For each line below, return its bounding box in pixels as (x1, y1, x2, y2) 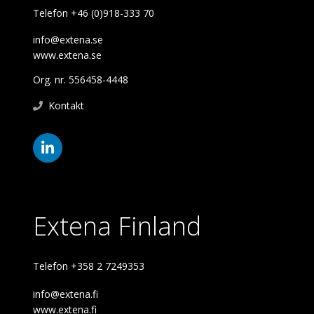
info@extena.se (32, 33, 103, 47)
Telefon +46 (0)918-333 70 (32, 6, 154, 20)
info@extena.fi (32, 287, 98, 301)
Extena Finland (32, 209, 201, 244)
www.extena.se (32, 48, 102, 62)
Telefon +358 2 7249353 (32, 259, 144, 273)
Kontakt (48, 99, 85, 113)
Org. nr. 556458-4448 (32, 73, 128, 87)
